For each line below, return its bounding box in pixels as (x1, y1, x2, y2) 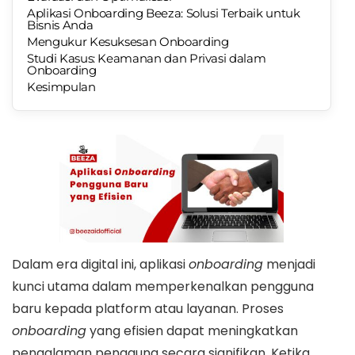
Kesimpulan (27, 79, 96, 94)
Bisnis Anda (27, 17, 94, 32)
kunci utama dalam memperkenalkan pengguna (12, 277, 314, 296)
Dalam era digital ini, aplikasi (12, 254, 189, 273)
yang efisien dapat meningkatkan (86, 321, 298, 340)
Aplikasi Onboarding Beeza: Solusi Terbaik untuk (27, 6, 300, 21)
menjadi (263, 254, 315, 273)
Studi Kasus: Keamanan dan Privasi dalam (27, 51, 266, 66)
